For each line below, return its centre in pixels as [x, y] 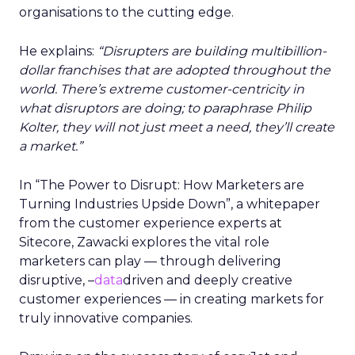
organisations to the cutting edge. [126, 12]
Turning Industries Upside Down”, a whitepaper [170, 204]
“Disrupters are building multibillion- [212, 51]
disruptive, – [57, 280]
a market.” [51, 146]
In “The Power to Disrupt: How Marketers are [162, 185]
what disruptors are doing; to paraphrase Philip [165, 108]
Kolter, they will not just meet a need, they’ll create [177, 127]
